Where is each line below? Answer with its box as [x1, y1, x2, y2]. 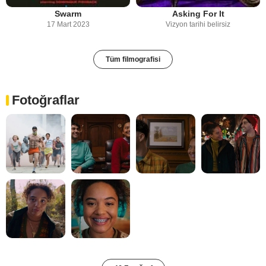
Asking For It [172, 9, 224, 19]
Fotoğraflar [12, 93, 80, 108]
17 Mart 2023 [46, 20, 90, 29]
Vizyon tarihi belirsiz [166, 20, 230, 29]
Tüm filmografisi [106, 55, 160, 64]
